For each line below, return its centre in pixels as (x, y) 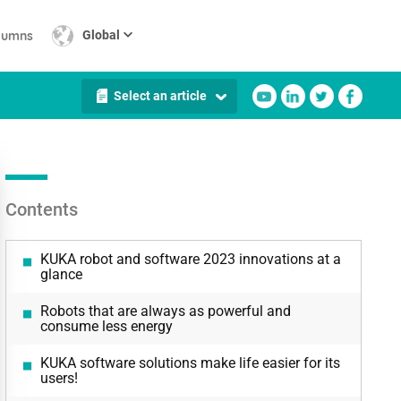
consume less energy (106, 326)
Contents (41, 209)
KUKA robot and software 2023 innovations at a (190, 259)
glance (61, 274)
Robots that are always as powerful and (165, 311)
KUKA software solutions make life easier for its (190, 363)
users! (59, 378)
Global (101, 34)
